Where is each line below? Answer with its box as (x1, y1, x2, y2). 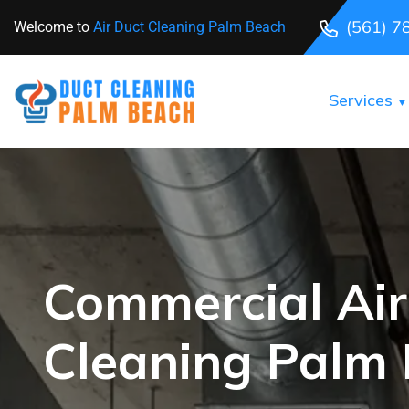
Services (329, 89, 393, 110)
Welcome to (14, 18, 93, 36)
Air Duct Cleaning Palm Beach (93, 18, 286, 36)
